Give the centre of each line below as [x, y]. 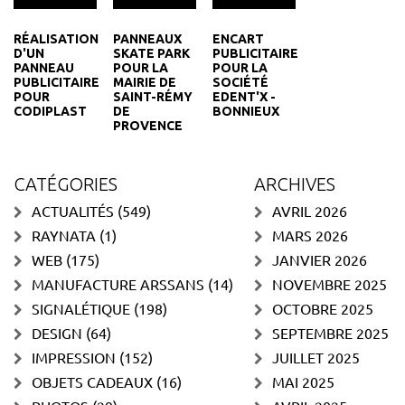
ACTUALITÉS [73, 210]
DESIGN [57, 332]
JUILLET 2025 [316, 357]
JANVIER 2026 [320, 259]
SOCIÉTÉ [240, 82]
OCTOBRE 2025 [323, 308]
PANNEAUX [147, 38]
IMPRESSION [74, 357]
